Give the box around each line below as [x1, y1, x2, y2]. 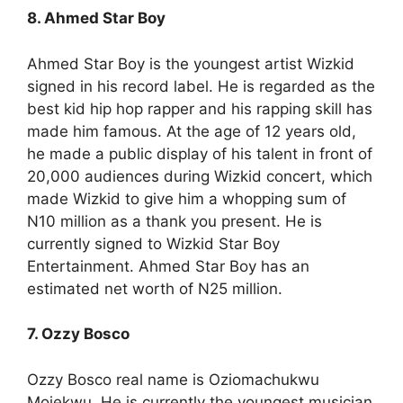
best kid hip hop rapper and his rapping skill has [27, 99, 372, 118]
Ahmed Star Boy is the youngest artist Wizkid [27, 54, 354, 73]
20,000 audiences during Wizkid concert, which [27, 166, 372, 185]
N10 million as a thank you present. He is [27, 211, 322, 230]
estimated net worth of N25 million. [27, 279, 282, 298]
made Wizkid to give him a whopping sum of [27, 189, 346, 208]
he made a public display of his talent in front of [27, 144, 372, 163]
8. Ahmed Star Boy [27, 9, 166, 27]
